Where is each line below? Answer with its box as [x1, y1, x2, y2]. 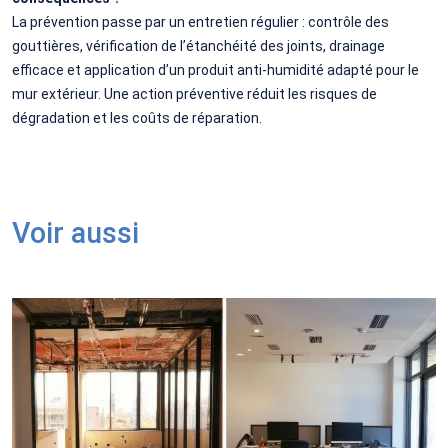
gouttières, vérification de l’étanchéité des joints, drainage [12, 37, 385, 54]
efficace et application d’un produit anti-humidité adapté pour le [12, 61, 419, 78]
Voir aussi [12, 215, 139, 250]
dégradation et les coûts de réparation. [12, 109, 262, 126]
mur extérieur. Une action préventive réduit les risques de [12, 85, 377, 102]
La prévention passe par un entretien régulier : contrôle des [12, 13, 389, 30]
